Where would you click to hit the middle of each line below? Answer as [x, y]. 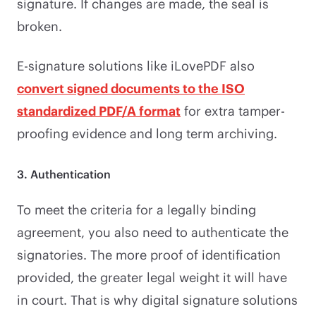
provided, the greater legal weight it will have [152, 277]
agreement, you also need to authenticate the [153, 232]
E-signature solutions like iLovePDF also [136, 65]
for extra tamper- [233, 110]
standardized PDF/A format [99, 110]
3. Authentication [64, 174]
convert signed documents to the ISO [131, 88]
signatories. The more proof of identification [149, 254]
